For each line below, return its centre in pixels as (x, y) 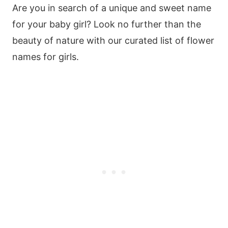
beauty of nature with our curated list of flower (113, 40)
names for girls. (46, 56)
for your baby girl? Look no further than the (107, 24)
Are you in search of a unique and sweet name (112, 8)
